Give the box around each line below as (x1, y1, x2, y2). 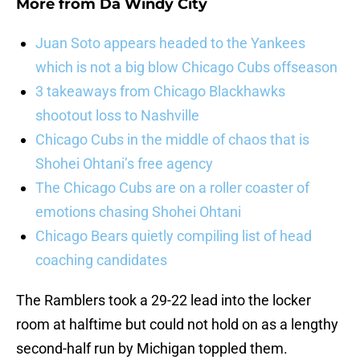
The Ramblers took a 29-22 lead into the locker (16, 292, 311, 309)
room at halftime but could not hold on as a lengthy (16, 316, 338, 333)
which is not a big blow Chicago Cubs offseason (35, 59, 337, 76)
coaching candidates (35, 252, 167, 269)
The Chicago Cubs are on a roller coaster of (35, 179, 309, 197)
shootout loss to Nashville (35, 107, 199, 125)
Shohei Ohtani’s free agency (35, 155, 213, 173)
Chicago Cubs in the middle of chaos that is (35, 131, 309, 149)
